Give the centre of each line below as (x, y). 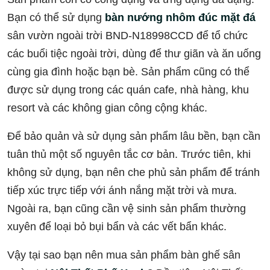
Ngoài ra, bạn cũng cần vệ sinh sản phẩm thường (127, 208)
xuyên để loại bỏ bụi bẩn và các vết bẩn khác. (117, 226)
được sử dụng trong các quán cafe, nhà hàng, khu (128, 89)
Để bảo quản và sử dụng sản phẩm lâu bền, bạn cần (134, 136)
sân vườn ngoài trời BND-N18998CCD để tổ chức (127, 35)
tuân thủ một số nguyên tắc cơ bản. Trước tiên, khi (129, 154)
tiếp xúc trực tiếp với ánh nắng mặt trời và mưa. (122, 190)
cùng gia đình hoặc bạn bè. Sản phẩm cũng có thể (128, 71)
